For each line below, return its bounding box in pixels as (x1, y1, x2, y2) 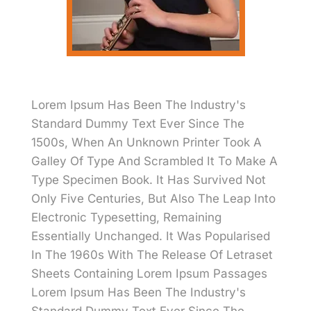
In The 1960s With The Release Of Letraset (31, 248, 273, 262)
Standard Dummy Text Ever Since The (31, 117, 244, 131)
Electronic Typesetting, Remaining (31, 210, 221, 225)
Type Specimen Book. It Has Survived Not (31, 173, 266, 187)
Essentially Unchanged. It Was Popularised (31, 229, 270, 244)
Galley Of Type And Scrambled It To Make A (31, 154, 278, 169)
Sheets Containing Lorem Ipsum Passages (31, 267, 267, 281)
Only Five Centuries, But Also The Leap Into (31, 192, 276, 206)
